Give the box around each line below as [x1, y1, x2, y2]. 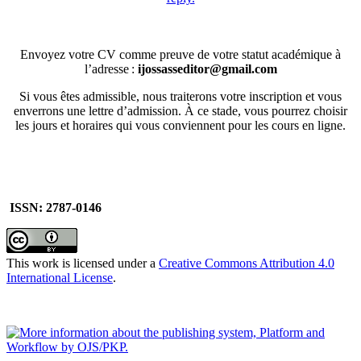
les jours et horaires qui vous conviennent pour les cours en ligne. [15, 118, 346, 132]
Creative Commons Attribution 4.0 [159, 255, 334, 270]
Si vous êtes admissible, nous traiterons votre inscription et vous [19, 89, 342, 103]
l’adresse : [84, 61, 135, 76]
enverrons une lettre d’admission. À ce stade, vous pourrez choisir [14, 103, 347, 118]
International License [6, 270, 113, 284]
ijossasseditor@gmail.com [137, 61, 277, 76]
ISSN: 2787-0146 [10, 200, 102, 214]
